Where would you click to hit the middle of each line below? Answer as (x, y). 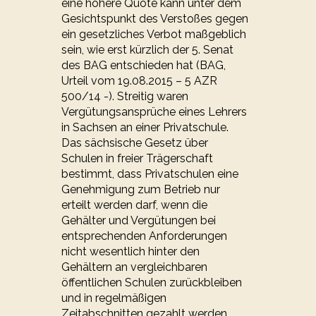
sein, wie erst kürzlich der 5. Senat (148, 50)
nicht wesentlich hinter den (131, 252)
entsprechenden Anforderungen (145, 236)
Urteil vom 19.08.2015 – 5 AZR (140, 81)
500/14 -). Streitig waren (125, 97)
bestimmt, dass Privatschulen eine (150, 174)
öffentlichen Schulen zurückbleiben (152, 283)
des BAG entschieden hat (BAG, (144, 66)
